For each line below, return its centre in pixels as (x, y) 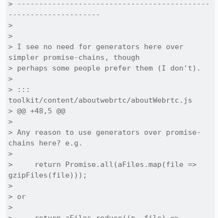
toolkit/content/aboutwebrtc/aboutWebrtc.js (100, 100)
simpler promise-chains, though (74, 57)
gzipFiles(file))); (48, 175)
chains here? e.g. (45, 143)
